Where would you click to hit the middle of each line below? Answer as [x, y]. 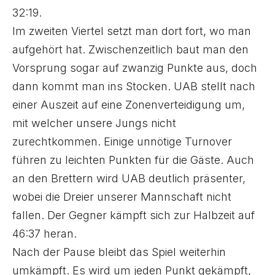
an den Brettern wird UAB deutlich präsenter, [129, 178]
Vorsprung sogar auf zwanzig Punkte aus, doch [135, 68]
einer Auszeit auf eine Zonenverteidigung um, [129, 105]
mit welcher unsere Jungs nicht [94, 123]
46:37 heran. [45, 234]
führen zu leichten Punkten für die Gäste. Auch [133, 160]
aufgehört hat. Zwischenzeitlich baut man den [130, 49]
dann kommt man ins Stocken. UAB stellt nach [134, 86]
